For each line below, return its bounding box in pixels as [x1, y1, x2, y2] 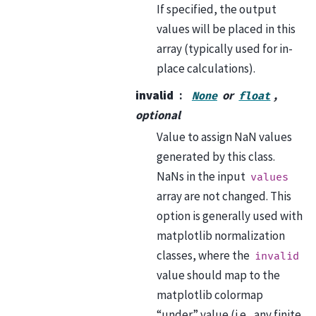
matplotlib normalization [156, 227, 285, 243]
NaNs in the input [156, 168, 248, 184]
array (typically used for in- [156, 40, 293, 56]
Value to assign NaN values [156, 128, 292, 145]
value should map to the [156, 267, 280, 283]
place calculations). [156, 60, 255, 76]
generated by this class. [156, 148, 275, 164]
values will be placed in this [156, 20, 296, 37]
